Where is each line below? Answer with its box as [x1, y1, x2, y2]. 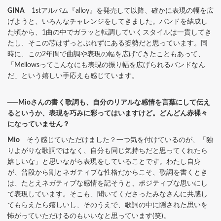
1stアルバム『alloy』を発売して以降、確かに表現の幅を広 [25, 7, 214, 14]
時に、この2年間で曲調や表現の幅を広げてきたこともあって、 [7, 50, 205, 58]
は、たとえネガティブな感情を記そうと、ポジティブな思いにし [7, 180, 208, 187]
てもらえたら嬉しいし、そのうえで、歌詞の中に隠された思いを [7, 201, 208, 209]
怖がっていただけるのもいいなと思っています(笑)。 [7, 212, 170, 220]
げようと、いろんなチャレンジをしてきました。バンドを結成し [7, 18, 208, 25]
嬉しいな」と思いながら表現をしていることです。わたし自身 [7, 158, 201, 165]
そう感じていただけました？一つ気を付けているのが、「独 [20, 136, 213, 144]
